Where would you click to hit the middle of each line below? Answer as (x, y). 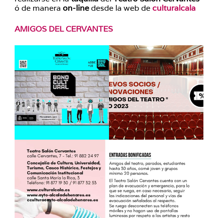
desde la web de (121, 8)
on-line (75, 8)
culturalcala (174, 8)
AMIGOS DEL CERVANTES (64, 29)
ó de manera (38, 8)
